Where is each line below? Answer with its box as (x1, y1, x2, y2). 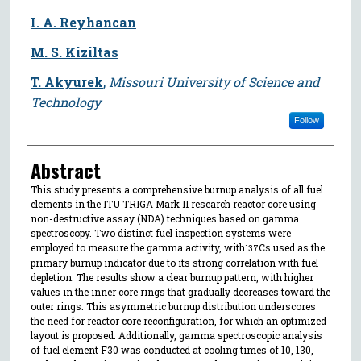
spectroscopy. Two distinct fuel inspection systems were (30, 226, 291, 239)
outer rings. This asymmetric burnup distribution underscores (30, 299, 316, 313)
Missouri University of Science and (108, 73, 320, 90)
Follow (293, 114, 319, 125)
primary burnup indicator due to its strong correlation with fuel (30, 255, 318, 269)
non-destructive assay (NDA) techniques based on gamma (30, 211, 299, 225)
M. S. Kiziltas (30, 43, 118, 60)
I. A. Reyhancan (30, 13, 136, 31)
